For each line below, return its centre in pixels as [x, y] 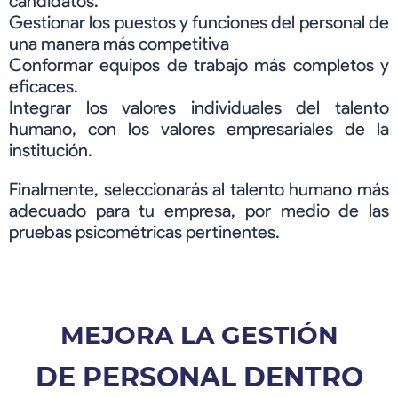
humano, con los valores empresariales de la [199, 129]
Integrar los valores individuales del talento [199, 108]
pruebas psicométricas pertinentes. [144, 232]
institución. [51, 151]
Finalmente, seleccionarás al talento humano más [199, 190]
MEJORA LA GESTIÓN [199, 335]
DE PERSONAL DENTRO [199, 378]
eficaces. [44, 87]
